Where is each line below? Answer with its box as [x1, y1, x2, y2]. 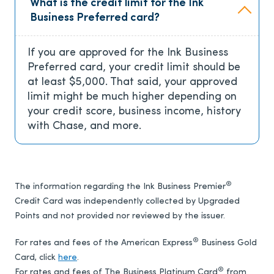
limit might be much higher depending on [28, 91, 237, 103]
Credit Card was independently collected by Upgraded [15, 197, 240, 207]
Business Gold [199, 239, 257, 248]
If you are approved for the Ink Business [28, 47, 228, 59]
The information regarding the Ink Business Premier [15, 182, 226, 192]
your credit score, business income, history [28, 106, 241, 118]
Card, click [15, 253, 58, 263]
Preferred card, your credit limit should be [28, 62, 240, 74]
